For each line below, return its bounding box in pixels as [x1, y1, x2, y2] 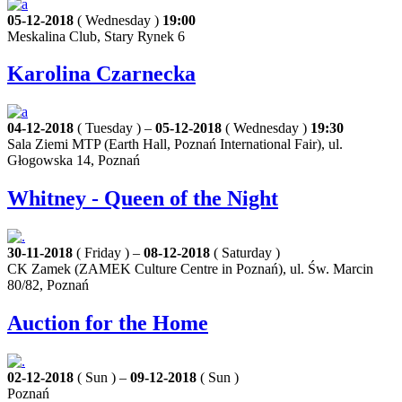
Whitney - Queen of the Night [7, 187, 278, 211]
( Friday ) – [73, 245, 144, 261]
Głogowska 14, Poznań [7, 153, 140, 169]
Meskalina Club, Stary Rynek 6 [7, 28, 185, 44]
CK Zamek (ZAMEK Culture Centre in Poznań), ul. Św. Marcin [7, 261, 373, 277]
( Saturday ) [210, 245, 280, 261]
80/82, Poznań [7, 277, 89, 293]
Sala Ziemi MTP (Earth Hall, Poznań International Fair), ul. [7, 136, 343, 153]
